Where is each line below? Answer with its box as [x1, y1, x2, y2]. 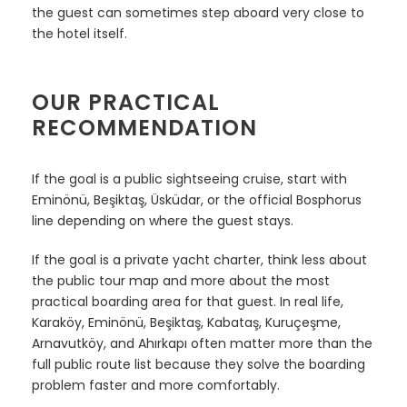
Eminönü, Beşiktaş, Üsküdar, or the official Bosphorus [32, 190, 362, 209]
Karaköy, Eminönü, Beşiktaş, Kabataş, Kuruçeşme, [32, 313, 341, 332]
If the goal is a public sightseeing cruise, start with [32, 169, 347, 188]
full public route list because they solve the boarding [32, 354, 365, 373]
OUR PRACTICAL [32, 86, 220, 117]
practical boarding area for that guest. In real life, [32, 292, 343, 311]
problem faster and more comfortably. [32, 375, 280, 394]
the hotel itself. [32, 24, 127, 43]
